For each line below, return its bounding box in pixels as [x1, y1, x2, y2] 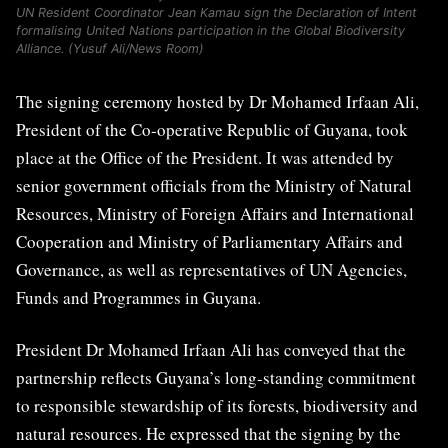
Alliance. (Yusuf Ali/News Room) [16, 41, 204, 57]
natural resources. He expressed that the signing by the [16, 422, 401, 446]
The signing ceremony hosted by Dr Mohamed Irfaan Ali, [16, 90, 419, 114]
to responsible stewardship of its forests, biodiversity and [16, 394, 418, 418]
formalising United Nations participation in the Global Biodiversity [16, 23, 405, 39]
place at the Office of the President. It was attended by [16, 146, 394, 170]
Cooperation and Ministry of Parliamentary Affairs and [16, 230, 403, 254]
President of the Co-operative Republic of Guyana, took [16, 118, 408, 142]
